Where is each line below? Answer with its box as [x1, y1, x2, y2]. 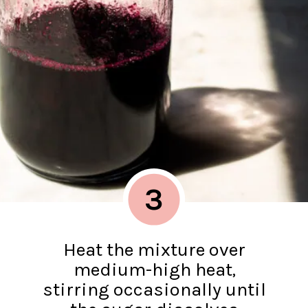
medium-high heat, [73, 258, 236, 280]
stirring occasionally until [43, 278, 267, 300]
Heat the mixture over [63, 238, 246, 261]
